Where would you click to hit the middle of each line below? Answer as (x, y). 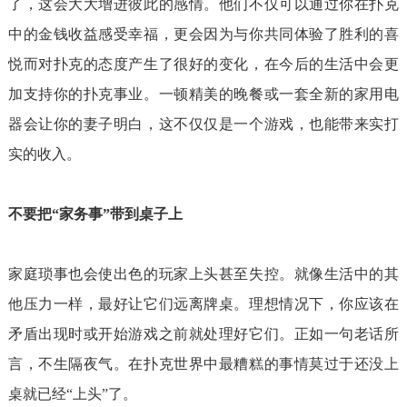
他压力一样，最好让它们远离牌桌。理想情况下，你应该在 (203, 304)
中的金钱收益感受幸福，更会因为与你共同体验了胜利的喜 (203, 35)
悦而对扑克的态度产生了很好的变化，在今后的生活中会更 (203, 65)
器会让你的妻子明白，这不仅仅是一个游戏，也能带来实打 (203, 124)
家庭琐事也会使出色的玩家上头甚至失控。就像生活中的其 (203, 274)
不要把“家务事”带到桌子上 (95, 214)
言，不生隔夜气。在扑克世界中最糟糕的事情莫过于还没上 (203, 364)
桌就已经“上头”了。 (72, 394)
